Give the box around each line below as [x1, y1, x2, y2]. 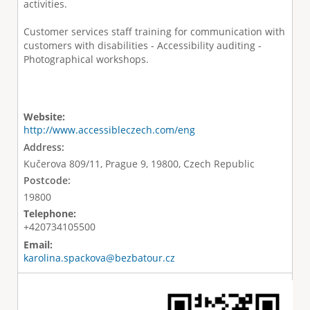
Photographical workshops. [23, 53, 149, 66]
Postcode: [23, 174, 73, 188]
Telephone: [23, 207, 79, 221]
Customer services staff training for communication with [23, 25, 285, 39]
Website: [23, 109, 68, 123]
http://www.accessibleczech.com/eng [23, 122, 195, 136]
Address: [23, 140, 67, 154]
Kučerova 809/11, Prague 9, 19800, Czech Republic [23, 157, 255, 171]
